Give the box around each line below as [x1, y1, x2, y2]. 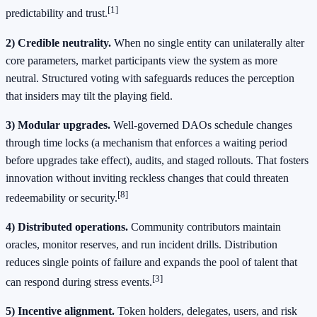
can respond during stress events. [6, 276, 152, 289]
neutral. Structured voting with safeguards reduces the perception [6, 71, 294, 84]
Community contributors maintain [128, 220, 281, 233]
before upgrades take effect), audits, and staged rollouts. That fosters [6, 154, 309, 166]
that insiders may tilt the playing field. [6, 89, 173, 102]
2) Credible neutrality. [6, 36, 111, 49]
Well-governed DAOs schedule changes [110, 118, 292, 131]
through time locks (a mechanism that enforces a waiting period [6, 136, 287, 149]
